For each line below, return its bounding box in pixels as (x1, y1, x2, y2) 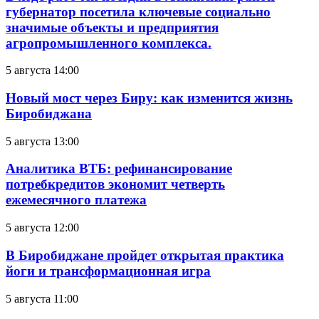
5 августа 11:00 (6, 292, 78, 305)
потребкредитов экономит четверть (6, 177, 225, 192)
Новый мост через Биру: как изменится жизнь (6, 90, 293, 105)
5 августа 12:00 (6, 221, 79, 234)
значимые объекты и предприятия (6, 19, 219, 35)
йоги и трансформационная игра (6, 263, 211, 278)
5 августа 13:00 (6, 135, 79, 147)
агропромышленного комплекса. (6, 35, 211, 51)
